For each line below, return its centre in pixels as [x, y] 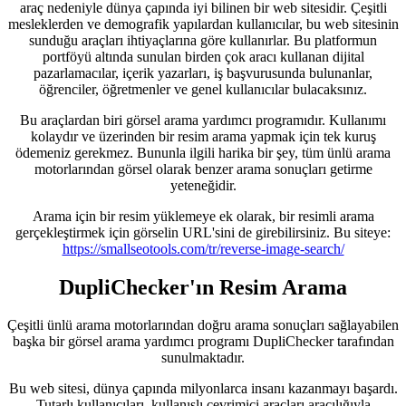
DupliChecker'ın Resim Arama [203, 287]
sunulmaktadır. [203, 358]
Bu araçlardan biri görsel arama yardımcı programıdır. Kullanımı [203, 120]
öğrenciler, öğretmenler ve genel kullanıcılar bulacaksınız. [203, 89]
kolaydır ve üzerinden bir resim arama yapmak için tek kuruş [203, 136]
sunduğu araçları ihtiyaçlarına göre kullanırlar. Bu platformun [203, 40]
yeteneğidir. [203, 185]
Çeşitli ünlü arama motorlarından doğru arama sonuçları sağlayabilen [203, 325]
